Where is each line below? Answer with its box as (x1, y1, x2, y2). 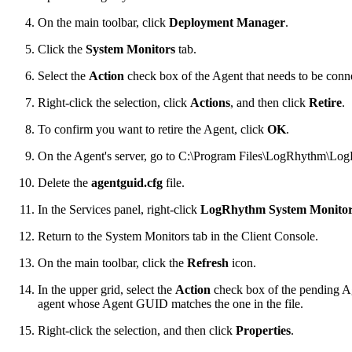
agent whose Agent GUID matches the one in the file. (38, 296, 303, 310)
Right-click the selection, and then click (38, 323, 236, 337)
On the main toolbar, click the (38, 255, 187, 269)
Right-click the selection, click (38, 95, 190, 109)
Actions (190, 95, 230, 109)
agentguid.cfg (91, 175, 163, 189)
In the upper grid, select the (38, 282, 175, 296)
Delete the (38, 175, 91, 189)
